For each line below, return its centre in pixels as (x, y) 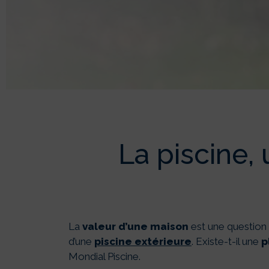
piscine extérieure (143, 242)
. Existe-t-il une (226, 242)
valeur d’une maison (134, 227)
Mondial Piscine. (104, 257)
